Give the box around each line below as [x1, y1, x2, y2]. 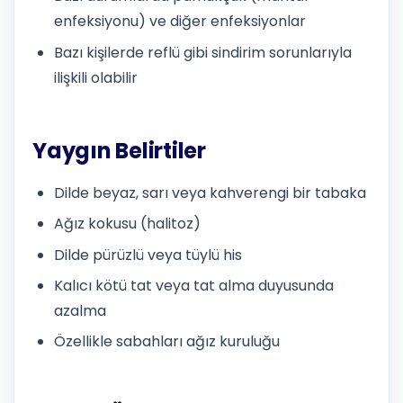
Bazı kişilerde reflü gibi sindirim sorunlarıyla [54, 41, 352, 63]
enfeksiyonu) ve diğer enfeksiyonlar [54, 11, 306, 32]
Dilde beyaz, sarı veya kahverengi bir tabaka [54, 182, 366, 203]
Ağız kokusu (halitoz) [54, 213, 201, 235]
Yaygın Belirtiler [32, 135, 206, 166]
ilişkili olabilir [54, 67, 138, 88]
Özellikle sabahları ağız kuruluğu [54, 331, 280, 353]
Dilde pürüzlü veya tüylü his [54, 244, 242, 265]
